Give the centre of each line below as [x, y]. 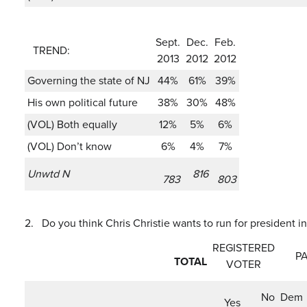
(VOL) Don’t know [70, 146]
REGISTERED [244, 248]
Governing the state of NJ [89, 81]
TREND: [49, 50]
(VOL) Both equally [72, 124]
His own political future [83, 102]
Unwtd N [48, 174]
